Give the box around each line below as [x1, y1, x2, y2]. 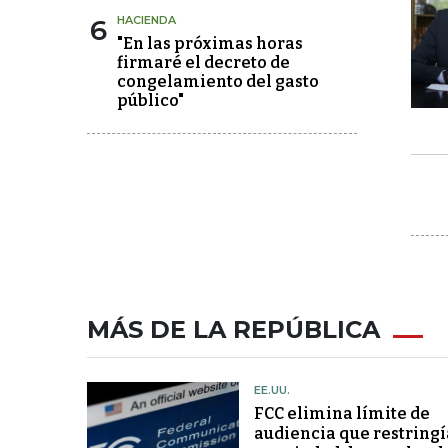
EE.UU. [253, 383, 290, 397]
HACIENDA [117, 13, 176, 27]
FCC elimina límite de [253, 404, 430, 423]
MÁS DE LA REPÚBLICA [87, 315, 380, 344]
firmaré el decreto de [117, 53, 290, 72]
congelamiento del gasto [117, 72, 319, 91]
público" [117, 91, 184, 110]
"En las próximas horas [117, 34, 303, 53]
